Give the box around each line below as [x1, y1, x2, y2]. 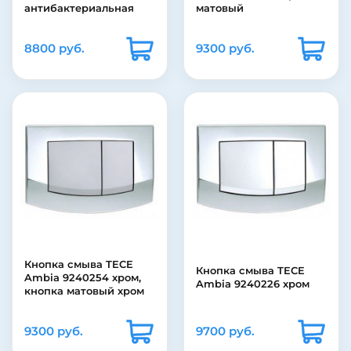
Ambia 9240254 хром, [24, 271, 141, 284]
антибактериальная [24, 2, 134, 15]
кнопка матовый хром [24, 284, 144, 298]
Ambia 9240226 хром [196, 277, 309, 291]
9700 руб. [196, 324, 255, 339]
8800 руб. [24, 41, 85, 56]
